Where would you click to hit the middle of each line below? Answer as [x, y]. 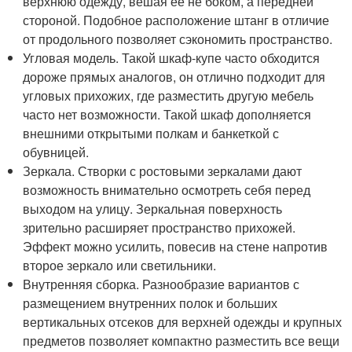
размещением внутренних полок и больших [150, 303]
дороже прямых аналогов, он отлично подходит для [174, 77]
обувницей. [56, 152]
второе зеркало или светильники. [120, 265]
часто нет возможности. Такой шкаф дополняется [167, 114]
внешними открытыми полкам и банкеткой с [151, 133]
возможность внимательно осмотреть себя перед [167, 190]
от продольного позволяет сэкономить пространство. [178, 39]
